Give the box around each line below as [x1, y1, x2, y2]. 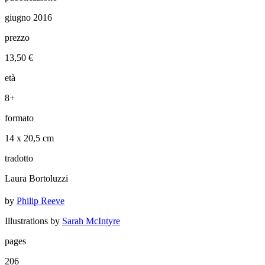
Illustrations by [5, 215, 62, 226]
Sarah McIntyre [62, 215, 120, 226]
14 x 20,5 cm [5, 132, 54, 143]
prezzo [5, 32, 30, 43]
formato [5, 112, 34, 123]
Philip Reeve [17, 195, 64, 206]
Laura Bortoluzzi [5, 173, 68, 183]
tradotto [5, 153, 33, 163]
